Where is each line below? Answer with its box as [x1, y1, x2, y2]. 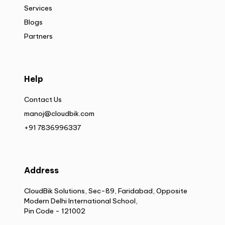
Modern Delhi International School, [24, 196, 138, 205]
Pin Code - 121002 [24, 206, 85, 215]
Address [24, 165, 59, 175]
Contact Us [24, 94, 62, 104]
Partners [24, 31, 53, 41]
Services [24, 3, 52, 13]
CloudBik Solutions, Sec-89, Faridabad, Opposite [24, 186, 187, 195]
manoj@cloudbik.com [24, 108, 94, 118]
